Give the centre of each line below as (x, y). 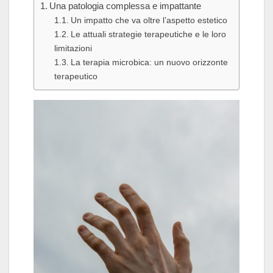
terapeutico (76, 76)
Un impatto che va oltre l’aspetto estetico (149, 20)
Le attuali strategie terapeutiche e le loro (148, 34)
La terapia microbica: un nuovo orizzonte (149, 62)
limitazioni (73, 48)
